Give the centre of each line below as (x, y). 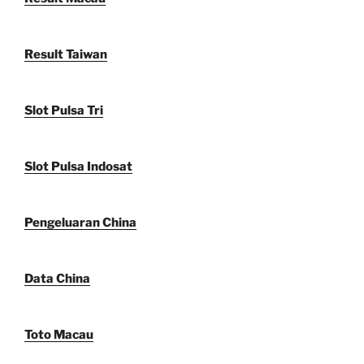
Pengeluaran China (80, 222)
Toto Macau (59, 334)
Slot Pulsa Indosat (78, 166)
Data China (57, 278)
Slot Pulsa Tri (64, 110)
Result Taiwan (66, 54)
